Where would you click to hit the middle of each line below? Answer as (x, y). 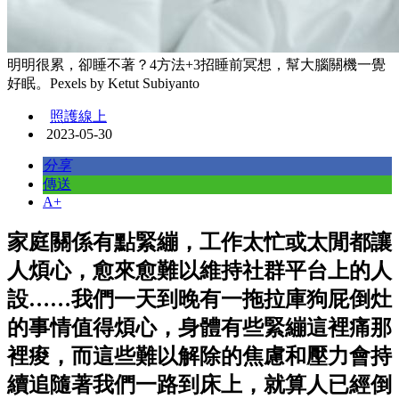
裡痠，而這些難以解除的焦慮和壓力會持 (199, 357)
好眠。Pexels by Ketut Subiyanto (103, 84)
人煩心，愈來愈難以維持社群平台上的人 (199, 271)
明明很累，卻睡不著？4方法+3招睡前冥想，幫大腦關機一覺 (196, 65)
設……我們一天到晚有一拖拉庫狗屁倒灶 (199, 300)
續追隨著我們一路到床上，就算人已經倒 (199, 385)
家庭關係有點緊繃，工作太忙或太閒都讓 (199, 243)
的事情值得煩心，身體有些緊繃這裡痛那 (199, 328)
